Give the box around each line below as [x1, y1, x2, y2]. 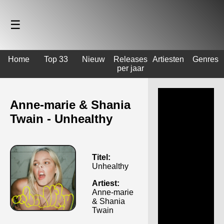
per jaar [117, 64, 144, 72]
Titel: [92, 152, 110, 161]
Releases [113, 55, 148, 63]
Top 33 [44, 55, 68, 63]
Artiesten [152, 55, 184, 63]
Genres [192, 55, 218, 63]
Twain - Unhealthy [10, 111, 112, 125]
